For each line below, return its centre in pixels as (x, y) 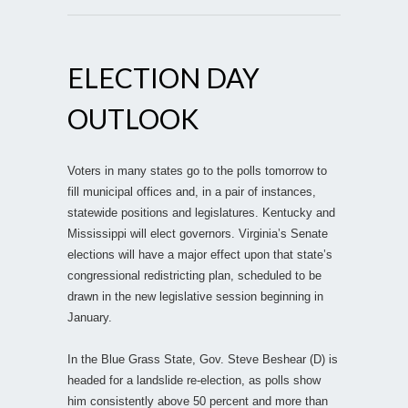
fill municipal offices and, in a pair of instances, (192, 191)
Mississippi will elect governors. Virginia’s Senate (198, 233)
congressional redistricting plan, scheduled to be (194, 275)
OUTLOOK (133, 118)
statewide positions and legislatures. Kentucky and (201, 212)
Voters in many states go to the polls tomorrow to (197, 170)
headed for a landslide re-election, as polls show (194, 380)
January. (90, 317)
